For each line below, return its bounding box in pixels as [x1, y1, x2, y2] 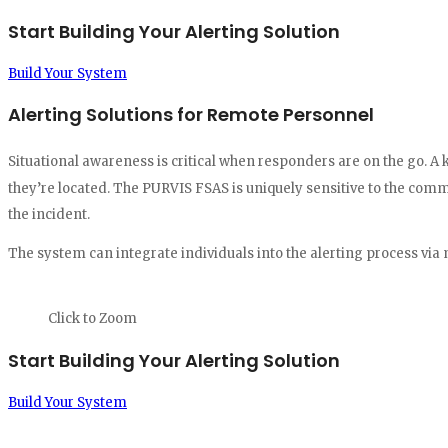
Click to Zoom [48, 309, 137, 327]
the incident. [8, 205, 93, 223]
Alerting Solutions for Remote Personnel [8, 102, 374, 128]
